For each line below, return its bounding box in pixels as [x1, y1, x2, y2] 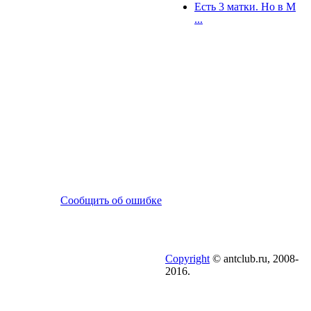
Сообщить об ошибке [60, 194, 162, 207]
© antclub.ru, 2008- [210, 253, 299, 264]
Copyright [165, 253, 210, 264]
